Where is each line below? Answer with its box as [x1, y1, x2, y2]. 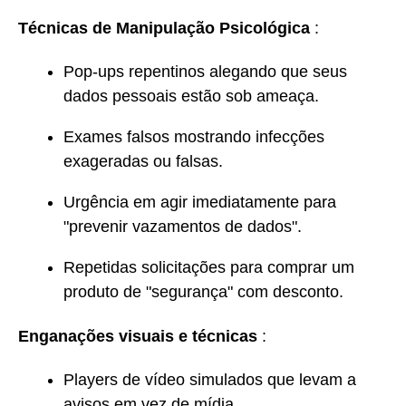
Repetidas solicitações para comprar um [63, 258, 354, 277]
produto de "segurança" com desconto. [63, 283, 343, 302]
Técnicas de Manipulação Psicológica [18, 18, 310, 37]
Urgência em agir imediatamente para [63, 193, 336, 212]
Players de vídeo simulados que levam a [63, 371, 356, 390]
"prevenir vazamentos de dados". [63, 217, 302, 237]
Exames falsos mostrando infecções [63, 128, 324, 147]
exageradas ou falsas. [63, 152, 223, 171]
